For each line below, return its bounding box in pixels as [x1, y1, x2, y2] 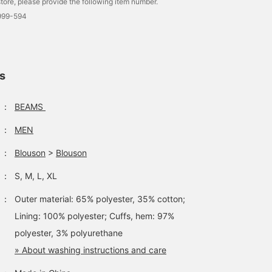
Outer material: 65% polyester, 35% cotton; [15, 194, 185, 204]
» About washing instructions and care [15, 245, 166, 255]
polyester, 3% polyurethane [15, 228, 123, 238]
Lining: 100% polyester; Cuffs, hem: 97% [15, 211, 174, 221]
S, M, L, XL [15, 171, 57, 181]
